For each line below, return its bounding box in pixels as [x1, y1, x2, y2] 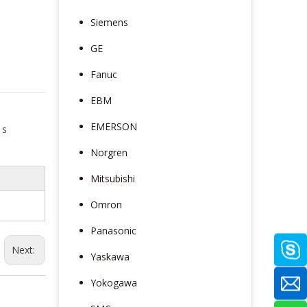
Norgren [90, 145, 127, 159]
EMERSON [90, 119, 137, 133]
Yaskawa [90, 249, 130, 263]
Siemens [90, 15, 128, 29]
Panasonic [90, 223, 136, 237]
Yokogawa [90, 275, 137, 289]
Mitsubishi [90, 171, 135, 185]
